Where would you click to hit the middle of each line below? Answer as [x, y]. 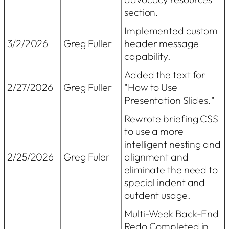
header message [162, 43]
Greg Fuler [87, 156]
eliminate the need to [171, 169]
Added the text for [165, 74]
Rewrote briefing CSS [171, 118]
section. [142, 12]
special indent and [165, 182]
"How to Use [151, 87]
